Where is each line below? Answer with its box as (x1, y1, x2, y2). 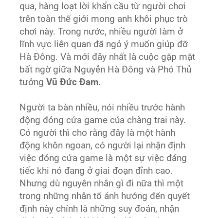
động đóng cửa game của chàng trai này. (19, 115, 186, 126)
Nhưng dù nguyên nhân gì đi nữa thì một (19, 178, 184, 189)
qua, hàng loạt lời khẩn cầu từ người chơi (19, 1, 186, 12)
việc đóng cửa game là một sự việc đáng (19, 153, 187, 164)
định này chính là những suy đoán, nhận (19, 203, 180, 215)
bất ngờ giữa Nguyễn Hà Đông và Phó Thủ (19, 64, 192, 75)
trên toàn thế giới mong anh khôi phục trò (19, 14, 188, 25)
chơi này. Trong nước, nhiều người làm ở (19, 26, 183, 37)
